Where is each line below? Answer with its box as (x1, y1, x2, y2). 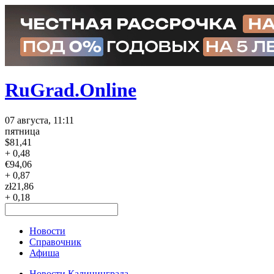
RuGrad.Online (5, 79, 136, 102)
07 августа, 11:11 (5, 114, 74, 125)
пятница (5, 125, 40, 136)
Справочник (29, 236, 81, 247)
